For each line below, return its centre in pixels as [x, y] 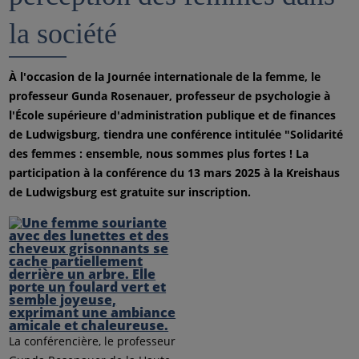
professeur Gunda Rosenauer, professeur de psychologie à [170, 96]
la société [63, 34]
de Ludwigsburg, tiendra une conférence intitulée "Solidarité [176, 134]
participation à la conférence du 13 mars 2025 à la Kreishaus [175, 173]
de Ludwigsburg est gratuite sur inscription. [130, 192]
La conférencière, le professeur [93, 341]
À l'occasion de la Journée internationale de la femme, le [165, 77]
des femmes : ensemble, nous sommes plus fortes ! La [159, 153]
